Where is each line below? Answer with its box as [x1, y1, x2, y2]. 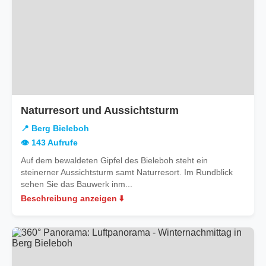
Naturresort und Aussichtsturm [21, 104, 179, 116]
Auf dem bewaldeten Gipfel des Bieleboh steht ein [21, 155, 208, 165]
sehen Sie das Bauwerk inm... [21, 179, 132, 189]
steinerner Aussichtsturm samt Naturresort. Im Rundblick [21, 167, 233, 177]
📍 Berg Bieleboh [21, 123, 89, 133]
